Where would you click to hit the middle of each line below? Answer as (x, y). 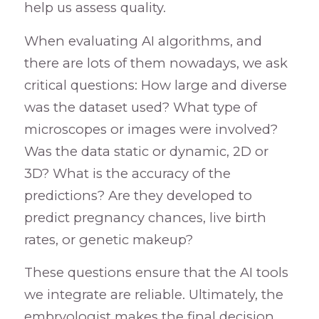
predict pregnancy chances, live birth (145, 217)
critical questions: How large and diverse (155, 85)
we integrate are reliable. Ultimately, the (153, 295)
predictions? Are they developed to (138, 195)
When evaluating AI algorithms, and (143, 41)
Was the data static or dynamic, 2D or (146, 151)
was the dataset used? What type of (140, 107)
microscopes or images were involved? (151, 129)
